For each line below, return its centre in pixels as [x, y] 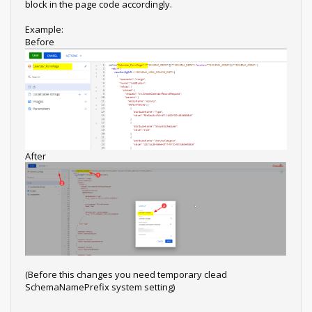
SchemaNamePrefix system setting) [100, 287]
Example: [44, 30]
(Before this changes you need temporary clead [126, 274]
